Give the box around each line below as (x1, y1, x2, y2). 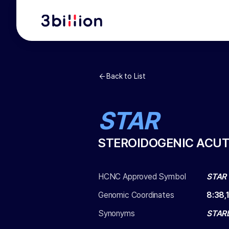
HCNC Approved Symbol (98, 172, 186, 181)
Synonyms (98, 209, 135, 218)
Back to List (106, 72, 146, 80)
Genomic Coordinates (98, 190, 174, 200)
